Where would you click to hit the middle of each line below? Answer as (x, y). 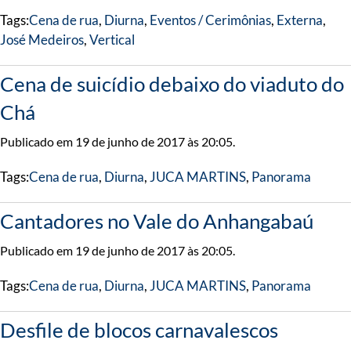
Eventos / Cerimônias (210, 20)
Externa (300, 20)
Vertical (112, 40)
